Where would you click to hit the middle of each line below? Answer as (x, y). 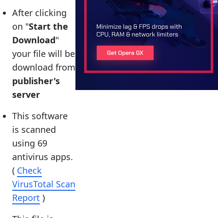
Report (26, 198)
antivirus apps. (43, 157)
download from (44, 67)
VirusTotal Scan (44, 184)
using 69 (30, 143)
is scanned (34, 129)
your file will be (44, 54)
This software (40, 116)
